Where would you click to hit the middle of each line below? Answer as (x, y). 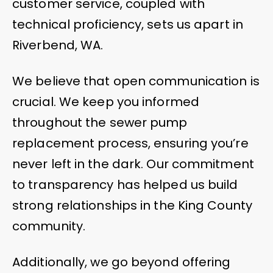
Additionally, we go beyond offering (122, 262)
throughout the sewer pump (100, 122)
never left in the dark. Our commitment (133, 164)
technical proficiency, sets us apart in (128, 24)
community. (49, 226)
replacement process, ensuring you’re (130, 143)
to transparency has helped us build (125, 184)
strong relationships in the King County (132, 205)
